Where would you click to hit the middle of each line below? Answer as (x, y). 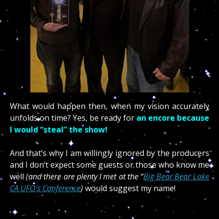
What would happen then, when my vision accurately (109, 106)
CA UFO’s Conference (45, 188)
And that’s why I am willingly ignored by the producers (109, 153)
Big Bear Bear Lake (176, 177)
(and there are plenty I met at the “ (85, 177)
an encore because (173, 118)
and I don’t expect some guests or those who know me (109, 165)
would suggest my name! (129, 188)
